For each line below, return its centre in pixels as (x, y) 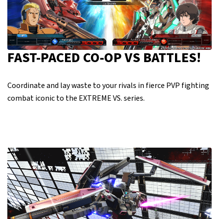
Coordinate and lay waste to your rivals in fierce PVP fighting (108, 86)
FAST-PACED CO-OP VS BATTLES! (104, 58)
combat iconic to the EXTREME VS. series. (76, 99)
